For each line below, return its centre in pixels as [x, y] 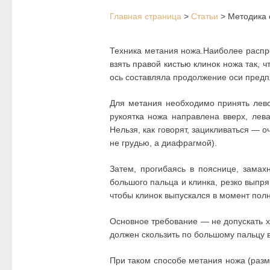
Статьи [205, 17]
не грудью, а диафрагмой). [163, 143]
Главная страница [146, 17]
